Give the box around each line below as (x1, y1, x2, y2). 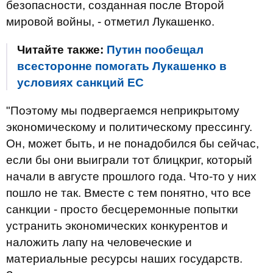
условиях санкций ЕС (17, 76, 144, 89)
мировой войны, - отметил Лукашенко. (6, 15, 214, 28)
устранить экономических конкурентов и (6, 219, 228, 232)
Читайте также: (17, 43, 107, 56)
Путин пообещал (107, 43, 204, 56)
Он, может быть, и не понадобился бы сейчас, (6, 137, 259, 150)
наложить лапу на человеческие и (6, 236, 192, 249)
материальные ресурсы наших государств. (6, 252, 243, 265)
